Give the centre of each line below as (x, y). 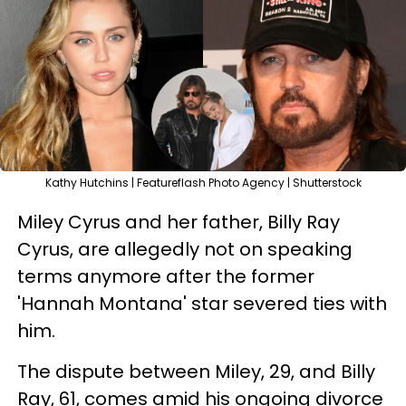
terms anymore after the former (166, 276)
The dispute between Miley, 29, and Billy (196, 371)
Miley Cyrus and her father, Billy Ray (179, 222)
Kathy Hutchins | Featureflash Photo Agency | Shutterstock (203, 182)
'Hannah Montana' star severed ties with (202, 303)
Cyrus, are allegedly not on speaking (185, 249)
